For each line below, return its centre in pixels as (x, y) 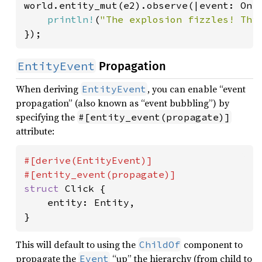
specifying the (46, 117)
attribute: (35, 131)
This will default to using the (77, 244)
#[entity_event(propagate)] (154, 117)
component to (212, 244)
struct (44, 188)
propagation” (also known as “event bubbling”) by (123, 103)
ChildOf (160, 244)
